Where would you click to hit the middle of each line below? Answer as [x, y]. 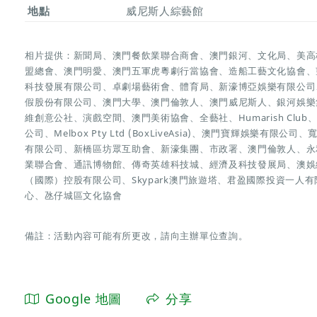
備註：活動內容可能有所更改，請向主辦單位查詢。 [137, 235]
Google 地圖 [83, 298]
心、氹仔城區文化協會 [74, 195]
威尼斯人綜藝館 [165, 11]
